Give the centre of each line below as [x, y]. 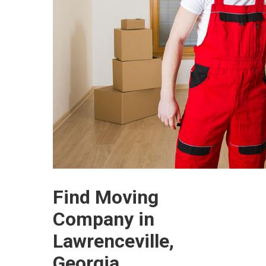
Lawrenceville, [113, 241]
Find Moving [106, 197]
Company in [104, 219]
